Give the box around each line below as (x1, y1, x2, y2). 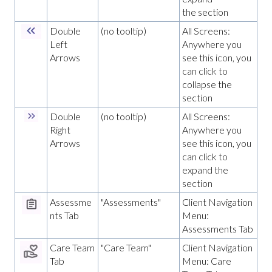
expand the (182, 163, 228, 175)
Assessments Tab (182, 222, 253, 234)
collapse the (182, 78, 232, 90)
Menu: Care (182, 254, 231, 267)
